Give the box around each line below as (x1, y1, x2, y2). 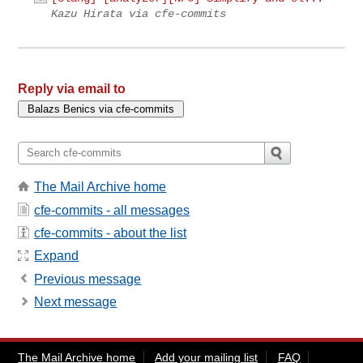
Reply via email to (18, 81, 126, 96)
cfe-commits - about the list (34, 225, 187, 240)
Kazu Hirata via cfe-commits (51, 7, 227, 21)
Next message (34, 295, 117, 309)
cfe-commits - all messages (34, 203, 190, 217)
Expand (34, 249, 79, 263)
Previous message (34, 271, 142, 286)
